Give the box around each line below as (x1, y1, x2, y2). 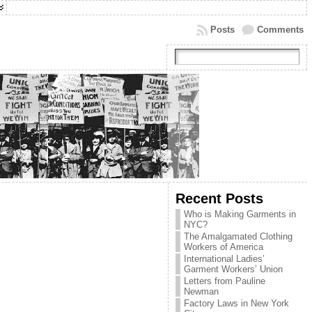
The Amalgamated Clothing (183, 231, 292, 242)
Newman (183, 286, 219, 297)
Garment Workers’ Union (183, 264, 283, 274)
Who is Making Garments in (183, 209, 296, 219)
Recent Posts (175, 190, 263, 206)
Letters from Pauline (183, 276, 265, 286)
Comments (256, 24, 304, 35)
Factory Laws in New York (183, 298, 289, 309)
